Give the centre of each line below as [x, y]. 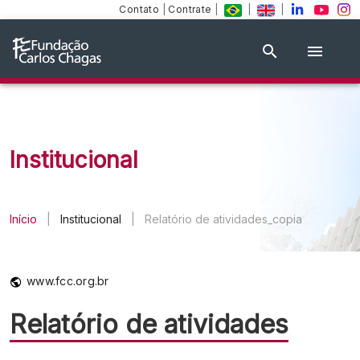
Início [23, 219]
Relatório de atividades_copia [223, 219]
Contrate [191, 9]
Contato [141, 9]
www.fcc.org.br [68, 281]
